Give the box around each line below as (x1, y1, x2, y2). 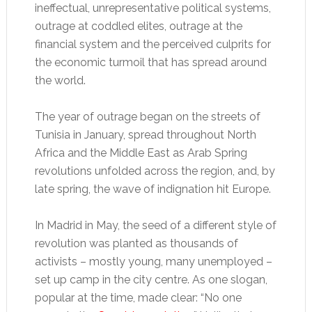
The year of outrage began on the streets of (34, 110, 260, 123)
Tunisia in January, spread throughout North (34, 128, 256, 141)
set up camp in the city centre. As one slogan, (34, 273, 267, 286)
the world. (34, 74, 86, 87)
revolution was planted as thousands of (34, 237, 238, 250)
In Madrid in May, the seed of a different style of (34, 219, 276, 232)
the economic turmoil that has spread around (34, 56, 267, 69)
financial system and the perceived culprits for (34, 38, 271, 51)
